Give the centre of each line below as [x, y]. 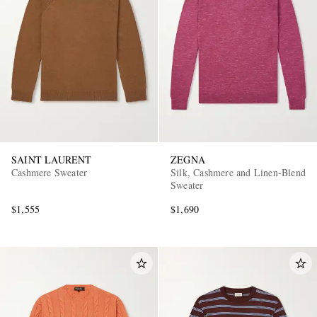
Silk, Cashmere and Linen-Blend [238, 172]
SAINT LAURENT [52, 159]
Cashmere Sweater [50, 172]
